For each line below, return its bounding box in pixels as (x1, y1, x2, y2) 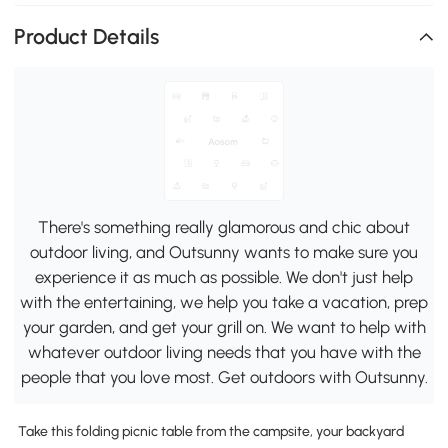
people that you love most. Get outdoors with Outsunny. (20, 366, 428, 387)
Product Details (14, 24, 160, 50)
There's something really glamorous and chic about (38, 216, 410, 237)
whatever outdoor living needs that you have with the (27, 341, 421, 362)
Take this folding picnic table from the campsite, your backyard (17, 422, 404, 440)
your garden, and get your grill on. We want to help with (22, 316, 426, 337)
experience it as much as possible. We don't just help (35, 266, 413, 287)
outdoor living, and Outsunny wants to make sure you (30, 241, 418, 262)
